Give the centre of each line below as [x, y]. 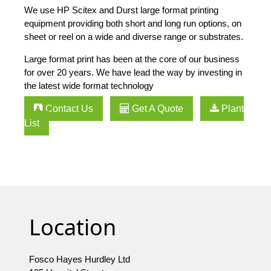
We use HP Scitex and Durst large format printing [121, 10]
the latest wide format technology [89, 86]
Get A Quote [156, 109]
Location [73, 227]
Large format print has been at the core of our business [132, 59]
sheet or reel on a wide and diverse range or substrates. [134, 37]
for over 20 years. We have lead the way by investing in [133, 73]
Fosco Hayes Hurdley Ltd [80, 260]
